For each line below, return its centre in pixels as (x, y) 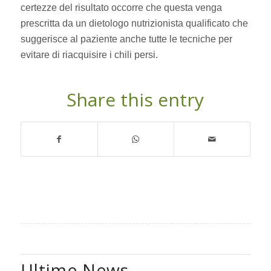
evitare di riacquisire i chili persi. (89, 55)
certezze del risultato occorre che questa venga (121, 8)
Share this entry (135, 99)
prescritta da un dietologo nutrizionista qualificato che (134, 24)
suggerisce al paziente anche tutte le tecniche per (126, 39)
